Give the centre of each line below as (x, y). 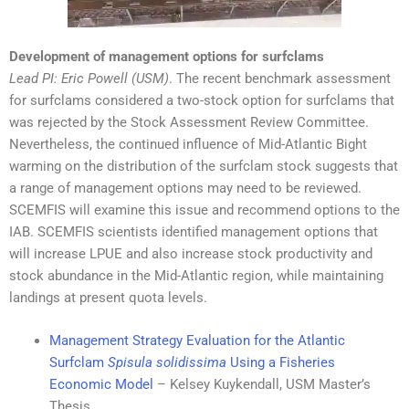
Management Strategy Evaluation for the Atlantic (197, 341)
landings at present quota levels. (108, 298)
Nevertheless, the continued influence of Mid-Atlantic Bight (188, 145)
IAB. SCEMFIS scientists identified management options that (194, 232)
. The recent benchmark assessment (280, 79)
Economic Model (101, 385)
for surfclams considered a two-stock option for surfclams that (202, 101)
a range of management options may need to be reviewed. (185, 189)
